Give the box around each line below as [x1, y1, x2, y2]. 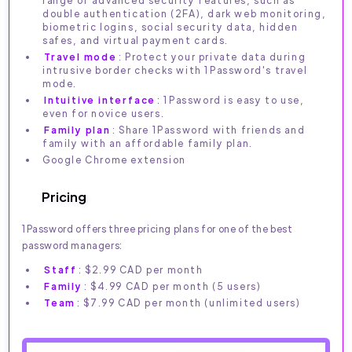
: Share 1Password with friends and [112, 123, 306, 137]
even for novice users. [42, 107, 165, 120]
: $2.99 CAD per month [79, 263, 203, 277]
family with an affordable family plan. [42, 137, 253, 150]
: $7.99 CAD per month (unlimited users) [77, 296, 301, 310]
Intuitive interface [44, 93, 156, 107]
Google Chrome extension [42, 153, 186, 167]
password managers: [22, 239, 123, 252]
